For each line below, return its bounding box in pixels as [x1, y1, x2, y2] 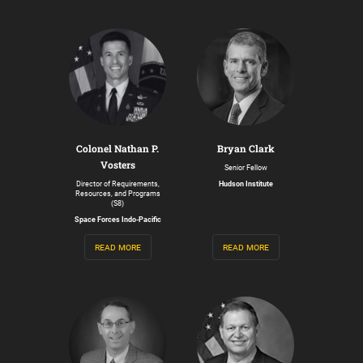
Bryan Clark [216, 141, 275, 155]
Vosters [100, 157, 135, 171]
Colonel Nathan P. [76, 141, 159, 155]
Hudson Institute [218, 179, 273, 188]
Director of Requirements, [75, 179, 160, 188]
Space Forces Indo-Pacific [74, 215, 161, 224]
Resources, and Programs [75, 189, 160, 198]
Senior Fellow [224, 163, 267, 172]
